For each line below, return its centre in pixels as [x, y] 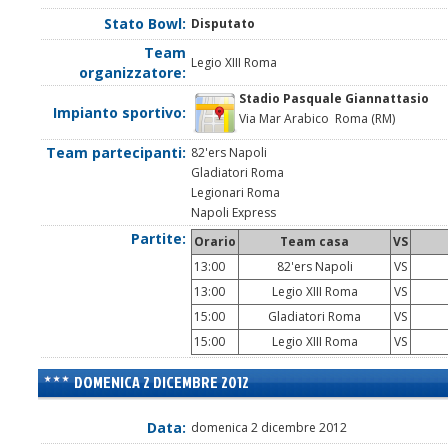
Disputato [223, 24]
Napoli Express [233, 213]
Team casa [314, 242]
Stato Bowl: [145, 24]
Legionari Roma [235, 193]
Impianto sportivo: [119, 113]
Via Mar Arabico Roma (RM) [317, 119]
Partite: [158, 239]
